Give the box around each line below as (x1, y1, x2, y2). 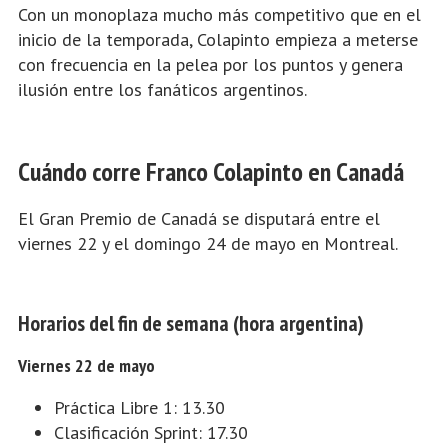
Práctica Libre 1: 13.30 (54, 396, 225, 420)
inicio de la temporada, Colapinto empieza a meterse (18, 28, 418, 52)
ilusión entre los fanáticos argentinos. (18, 78, 307, 102)
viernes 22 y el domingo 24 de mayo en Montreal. (18, 232, 398, 256)
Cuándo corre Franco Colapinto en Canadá (18, 155, 404, 189)
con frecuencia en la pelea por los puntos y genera (18, 53, 403, 77)
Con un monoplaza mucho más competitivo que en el (18, 3, 421, 27)
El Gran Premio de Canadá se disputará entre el (18, 207, 380, 231)
